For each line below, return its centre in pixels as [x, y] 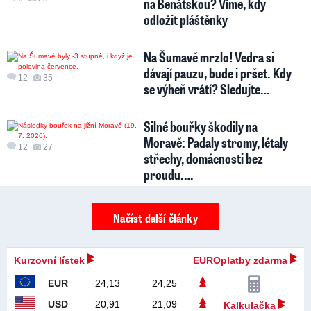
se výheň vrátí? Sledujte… [207, 89]
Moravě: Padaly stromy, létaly [216, 142]
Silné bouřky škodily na [201, 126]
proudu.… [169, 174]
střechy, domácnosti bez [204, 158]
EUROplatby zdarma [242, 260]
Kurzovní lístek [51, 260]
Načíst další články [155, 218]
